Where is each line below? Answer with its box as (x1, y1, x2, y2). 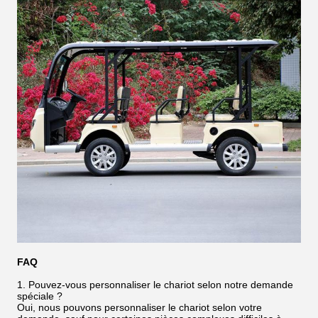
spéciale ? (17, 290, 62, 302)
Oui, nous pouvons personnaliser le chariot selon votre (17, 302, 262, 313)
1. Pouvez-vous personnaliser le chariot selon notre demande (17, 279, 293, 290)
